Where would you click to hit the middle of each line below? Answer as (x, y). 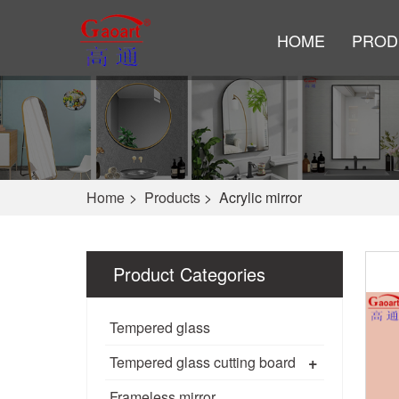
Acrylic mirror (261, 197)
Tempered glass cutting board (203, 362)
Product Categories (189, 273)
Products (172, 197)
